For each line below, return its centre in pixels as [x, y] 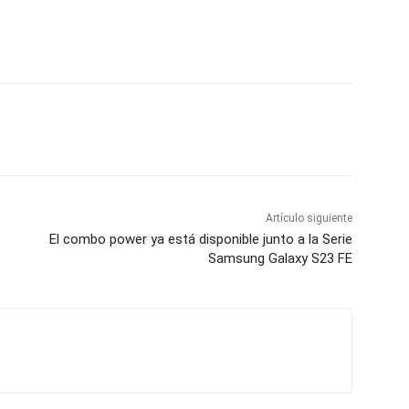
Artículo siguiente [309, 218]
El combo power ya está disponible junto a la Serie [200, 239]
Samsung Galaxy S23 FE [280, 258]
